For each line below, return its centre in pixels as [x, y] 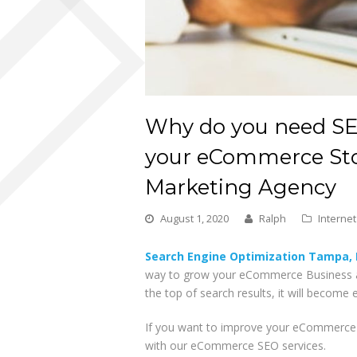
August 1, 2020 [194, 219]
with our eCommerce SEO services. [235, 346]
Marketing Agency [241, 187]
